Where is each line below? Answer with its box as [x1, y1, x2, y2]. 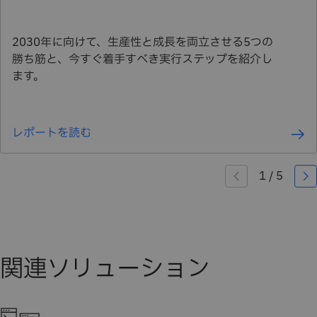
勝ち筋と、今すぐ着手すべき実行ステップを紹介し [12, 51, 272, 69]
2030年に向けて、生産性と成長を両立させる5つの [12, 34, 273, 52]
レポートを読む [12, 125, 91, 142]
